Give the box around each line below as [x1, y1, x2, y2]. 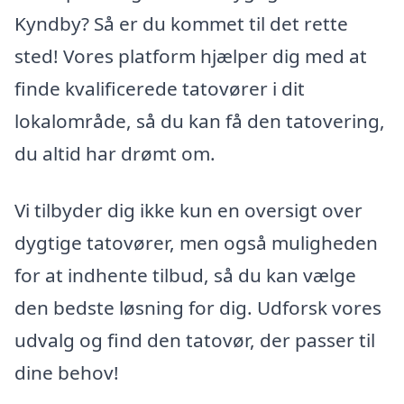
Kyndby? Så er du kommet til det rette [14, 10, 348, 36]
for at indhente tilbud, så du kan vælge [14, 262, 356, 289]
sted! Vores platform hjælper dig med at [14, 42, 367, 69]
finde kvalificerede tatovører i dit [14, 75, 305, 101]
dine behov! [14, 360, 119, 386]
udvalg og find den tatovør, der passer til [14, 327, 375, 353]
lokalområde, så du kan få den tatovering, [14, 107, 385, 133]
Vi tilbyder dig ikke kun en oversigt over [14, 197, 363, 224]
